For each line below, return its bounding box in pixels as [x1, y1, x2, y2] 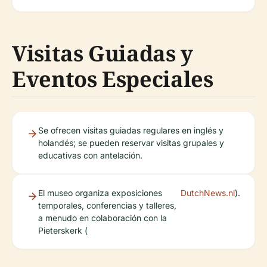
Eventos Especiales [12, 64, 213, 94]
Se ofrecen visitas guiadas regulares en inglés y [38, 125, 223, 135]
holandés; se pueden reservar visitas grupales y [38, 137, 224, 148]
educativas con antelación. [38, 150, 142, 160]
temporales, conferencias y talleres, [38, 200, 176, 210]
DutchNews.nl [181, 187, 235, 198]
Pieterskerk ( [38, 225, 88, 235]
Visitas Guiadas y [12, 38, 193, 68]
